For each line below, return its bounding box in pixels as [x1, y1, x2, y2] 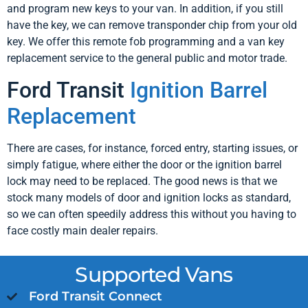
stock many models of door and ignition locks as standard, [7, 190, 291, 204]
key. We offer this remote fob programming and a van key [7, 35, 285, 49]
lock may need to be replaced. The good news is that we [7, 174, 277, 188]
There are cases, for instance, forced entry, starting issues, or [7, 141, 298, 155]
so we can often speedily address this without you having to [7, 207, 296, 221]
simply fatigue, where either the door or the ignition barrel [7, 157, 282, 171]
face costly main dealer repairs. [7, 223, 158, 237]
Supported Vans [75, 261, 233, 287]
